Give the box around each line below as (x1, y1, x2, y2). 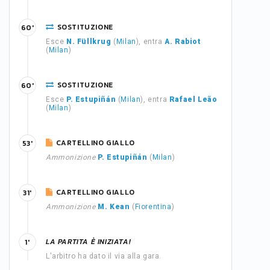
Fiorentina (134, 202, 172, 211)
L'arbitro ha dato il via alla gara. (46, 252, 162, 260)
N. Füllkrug (66, 37, 111, 46)
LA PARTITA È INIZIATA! (46, 236, 131, 247)
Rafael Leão (169, 95, 218, 104)
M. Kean (98, 202, 130, 211)
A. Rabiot (165, 37, 201, 46)
